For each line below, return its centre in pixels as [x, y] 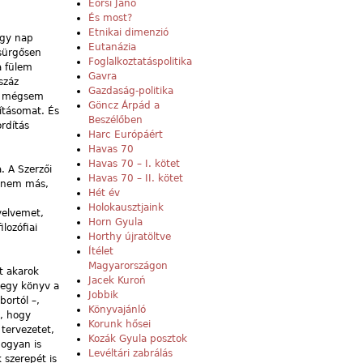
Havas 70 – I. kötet [134, 164]
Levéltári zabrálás [130, 354]
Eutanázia [112, 47]
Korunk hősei [120, 325]
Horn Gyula [115, 222]
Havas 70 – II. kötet [136, 179]
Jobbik [103, 295]
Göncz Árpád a [124, 106]
